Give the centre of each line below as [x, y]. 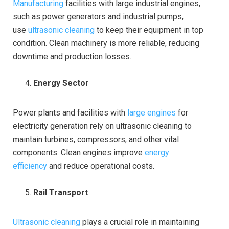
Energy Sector [61, 83]
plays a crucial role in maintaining [140, 222]
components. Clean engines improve [79, 152]
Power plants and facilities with [70, 112]
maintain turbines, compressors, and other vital [96, 139]
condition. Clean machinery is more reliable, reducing [106, 43]
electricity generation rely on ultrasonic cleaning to [102, 126]
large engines [153, 112]
